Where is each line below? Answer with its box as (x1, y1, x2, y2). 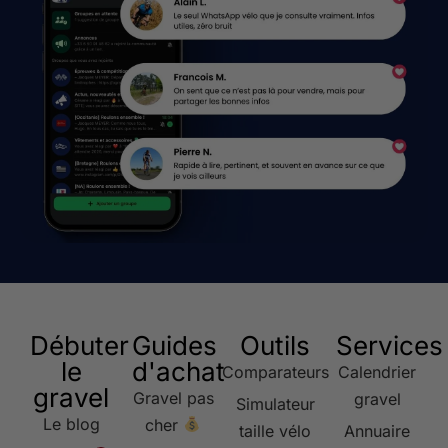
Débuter (30, 329, 129, 361)
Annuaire (344, 420, 410, 441)
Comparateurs (221, 361, 329, 382)
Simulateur (235, 393, 315, 414)
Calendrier (338, 361, 416, 382)
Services (336, 329, 443, 361)
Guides (132, 329, 217, 361)
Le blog (42, 413, 100, 434)
